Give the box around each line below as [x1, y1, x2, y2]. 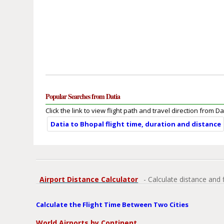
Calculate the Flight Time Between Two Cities [36, 200, 189, 209]
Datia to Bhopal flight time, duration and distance [50, 119, 221, 129]
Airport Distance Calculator [39, 174, 138, 184]
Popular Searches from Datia [45, 91, 120, 102]
